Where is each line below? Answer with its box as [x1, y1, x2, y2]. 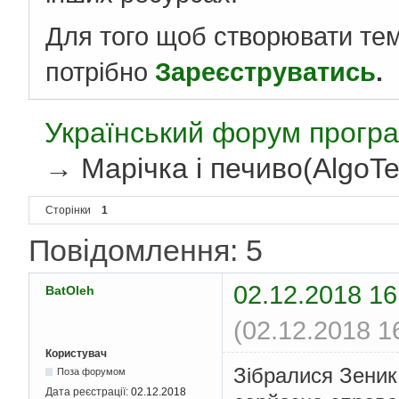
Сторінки [45, 204, 91, 217]
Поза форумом [57, 366, 126, 378]
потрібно [45, 57, 155, 87]
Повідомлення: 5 [28, 233, 263, 268]
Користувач [45, 347, 107, 361]
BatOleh [45, 283, 94, 298]
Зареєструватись [155, 57, 376, 87]
